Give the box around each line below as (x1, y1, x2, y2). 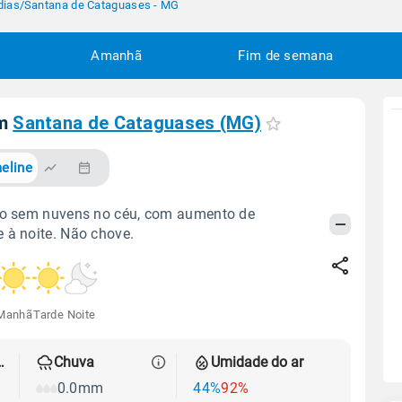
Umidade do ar (211, 354, 304, 371)
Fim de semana (238, 47, 334, 64)
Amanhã (91, 47, 143, 64)
